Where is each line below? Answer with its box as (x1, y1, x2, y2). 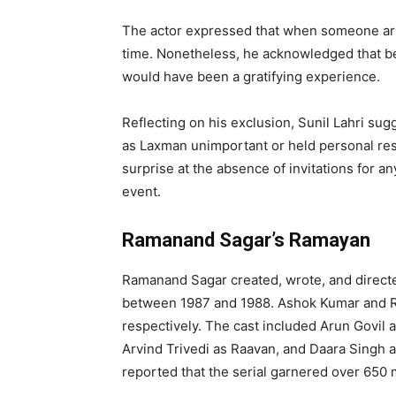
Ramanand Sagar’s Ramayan (122, 228, 370, 251)
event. (122, 182, 161, 200)
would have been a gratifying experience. (122, 67, 380, 85)
